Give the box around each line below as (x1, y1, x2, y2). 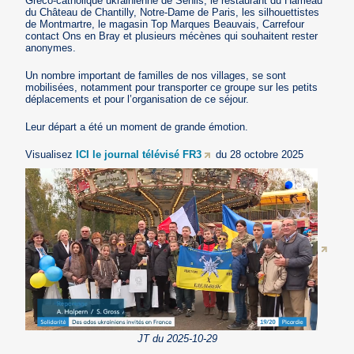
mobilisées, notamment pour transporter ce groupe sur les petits (25, 81, 318, 93)
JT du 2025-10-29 (137, 333, 217, 345)
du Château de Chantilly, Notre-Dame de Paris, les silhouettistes (25, 6, 320, 18)
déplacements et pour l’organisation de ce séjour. (25, 92, 250, 105)
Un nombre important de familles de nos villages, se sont (25, 69, 287, 81)
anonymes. (25, 41, 77, 54)
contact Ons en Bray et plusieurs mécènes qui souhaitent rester (25, 29, 318, 42)
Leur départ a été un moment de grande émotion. (25, 120, 249, 133)
